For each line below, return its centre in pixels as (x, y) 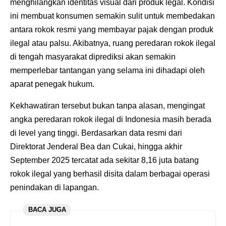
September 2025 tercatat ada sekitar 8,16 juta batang (104, 160)
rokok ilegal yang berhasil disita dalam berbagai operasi (110, 174)
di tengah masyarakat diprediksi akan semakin (93, 56)
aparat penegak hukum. (52, 84)
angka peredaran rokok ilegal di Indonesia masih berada (111, 119)
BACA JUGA (47, 210)
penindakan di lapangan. (54, 187)
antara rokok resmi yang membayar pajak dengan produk (112, 29)
